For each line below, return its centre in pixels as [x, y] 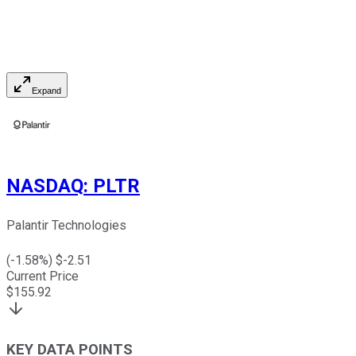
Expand [46, 91]
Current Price [43, 277]
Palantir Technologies [66, 226]
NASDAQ [45, 186]
